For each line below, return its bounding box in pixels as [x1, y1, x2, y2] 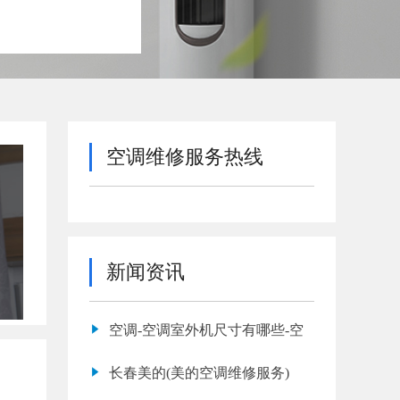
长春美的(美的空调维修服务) [109, 365, 290, 380]
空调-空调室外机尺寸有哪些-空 [109, 322, 304, 337]
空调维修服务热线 [106, 146, 263, 168]
